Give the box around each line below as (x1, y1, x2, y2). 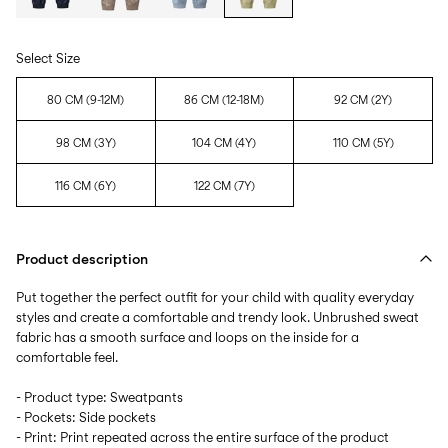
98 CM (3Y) (55, 135, 116, 150)
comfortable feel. (16, 348, 118, 365)
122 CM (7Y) (193, 178, 255, 193)
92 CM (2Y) (334, 92, 393, 107)
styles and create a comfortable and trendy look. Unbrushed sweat (16, 308, 419, 325)
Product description (16, 249, 148, 267)
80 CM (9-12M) (46, 92, 125, 107)
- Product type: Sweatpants (16, 388, 183, 405)
